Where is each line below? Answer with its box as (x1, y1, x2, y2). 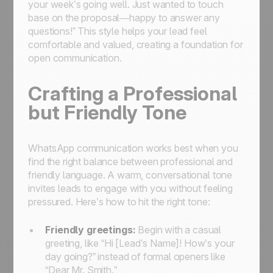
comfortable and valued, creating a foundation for (28, 38, 243, 51)
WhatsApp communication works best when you (28, 142, 238, 154)
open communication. (28, 52, 122, 64)
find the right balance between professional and (28, 155, 233, 168)
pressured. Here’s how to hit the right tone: (28, 196, 210, 208)
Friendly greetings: (45, 224, 136, 236)
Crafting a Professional (28, 82, 238, 105)
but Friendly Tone (28, 101, 187, 124)
